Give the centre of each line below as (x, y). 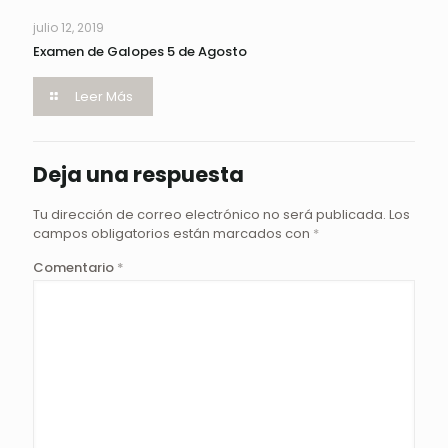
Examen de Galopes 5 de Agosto (140, 51)
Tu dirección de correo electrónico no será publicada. (209, 214)
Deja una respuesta (138, 174)
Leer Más (104, 96)
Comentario (75, 267)
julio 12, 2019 (68, 27)
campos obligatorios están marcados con (173, 233)
